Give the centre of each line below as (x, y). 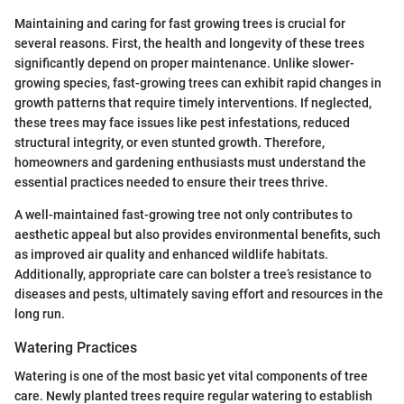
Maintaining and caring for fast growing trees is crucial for (180, 23)
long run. (40, 313)
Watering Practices (76, 347)
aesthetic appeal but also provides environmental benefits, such (197, 234)
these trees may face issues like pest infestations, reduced (182, 122)
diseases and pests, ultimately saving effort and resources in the (199, 294)
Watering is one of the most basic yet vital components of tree (191, 376)
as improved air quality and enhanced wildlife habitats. (171, 254)
